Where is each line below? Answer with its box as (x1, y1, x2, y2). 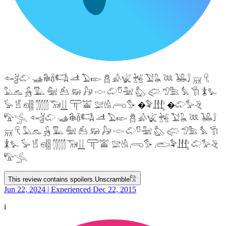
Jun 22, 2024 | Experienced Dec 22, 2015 (4, 185, 136, 194)
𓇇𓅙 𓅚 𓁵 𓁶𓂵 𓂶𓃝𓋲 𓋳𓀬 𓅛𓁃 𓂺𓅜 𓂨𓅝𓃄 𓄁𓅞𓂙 (4, 140, 218, 149)
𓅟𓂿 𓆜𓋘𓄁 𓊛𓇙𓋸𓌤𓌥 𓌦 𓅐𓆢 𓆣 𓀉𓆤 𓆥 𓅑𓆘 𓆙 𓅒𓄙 (4, 114, 216, 123)
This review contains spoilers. (8, 175, 95, 183)
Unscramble (95, 175, 130, 183)
